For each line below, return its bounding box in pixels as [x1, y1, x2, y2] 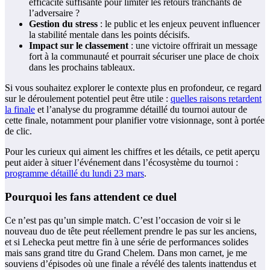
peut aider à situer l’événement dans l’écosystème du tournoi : [5, 157, 238, 168]
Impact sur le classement [29, 40, 128, 51]
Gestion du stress [29, 19, 98, 30]
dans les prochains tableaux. [29, 62, 135, 73]
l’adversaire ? [29, 8, 80, 19]
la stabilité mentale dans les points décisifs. [29, 30, 190, 40]
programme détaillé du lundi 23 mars [5, 168, 144, 179]
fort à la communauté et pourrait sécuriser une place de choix [29, 51, 259, 62]
